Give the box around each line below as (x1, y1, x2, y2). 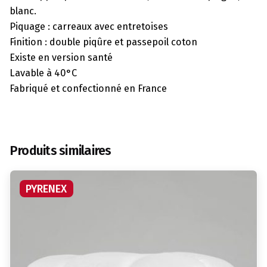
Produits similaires (10, 143, 111, 159)
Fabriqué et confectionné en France (10, 82, 167, 94)
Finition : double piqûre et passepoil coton (10, 36, 197, 48)
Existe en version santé (10, 51, 113, 63)
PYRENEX (26, 182, 67, 195)
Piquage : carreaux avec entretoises (10, 20, 168, 32)
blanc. (10, 5, 36, 17)
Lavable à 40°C (10, 67, 77, 79)
